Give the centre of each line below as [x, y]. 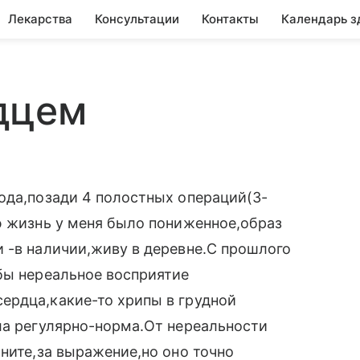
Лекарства [40, 19]
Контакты [230, 19]
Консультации [137, 19]
